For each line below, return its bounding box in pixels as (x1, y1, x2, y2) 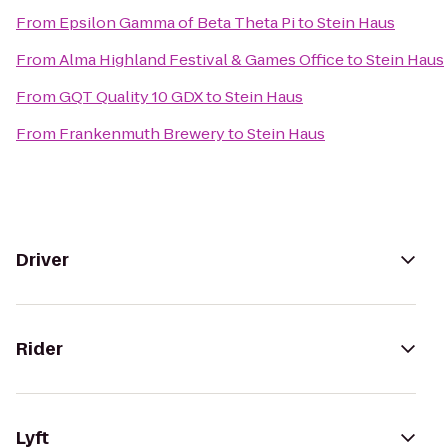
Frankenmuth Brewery (59, 123, 225, 144)
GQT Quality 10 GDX (59, 86, 203, 107)
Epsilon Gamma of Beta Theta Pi (59, 12, 295, 33)
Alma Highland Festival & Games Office (59, 49, 344, 70)
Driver (16, 248, 69, 272)
